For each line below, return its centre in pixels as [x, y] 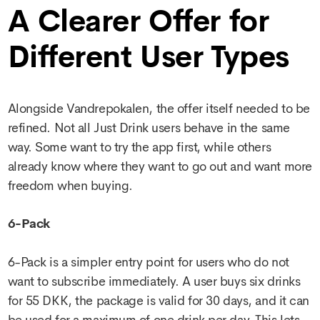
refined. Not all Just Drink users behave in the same [149, 128]
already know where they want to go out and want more [160, 167]
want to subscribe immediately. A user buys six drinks [154, 281]
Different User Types [148, 57]
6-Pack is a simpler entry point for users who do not [148, 262]
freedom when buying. [70, 186]
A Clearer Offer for [138, 22]
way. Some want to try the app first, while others [139, 147]
